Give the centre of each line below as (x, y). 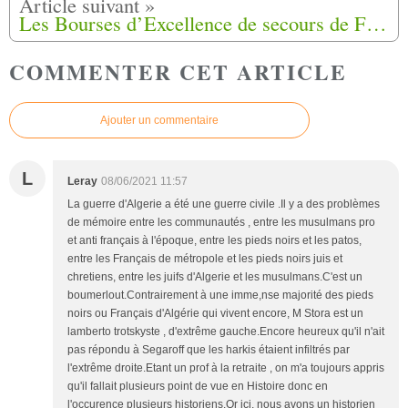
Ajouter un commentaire (159, 121)
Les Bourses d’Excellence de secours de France (377, 22)
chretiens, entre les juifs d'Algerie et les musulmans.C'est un (215, 277)
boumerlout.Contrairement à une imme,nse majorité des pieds (220, 296)
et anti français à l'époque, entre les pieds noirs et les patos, (214, 241)
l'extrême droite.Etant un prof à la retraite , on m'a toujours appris (226, 368)
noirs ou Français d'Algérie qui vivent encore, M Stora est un (215, 314)
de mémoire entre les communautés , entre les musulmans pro (221, 223)
